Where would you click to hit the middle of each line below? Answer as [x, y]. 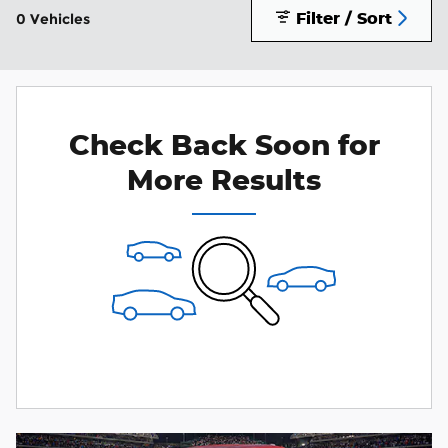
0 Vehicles [53, 18]
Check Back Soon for [224, 144]
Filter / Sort [343, 17]
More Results [224, 179]
